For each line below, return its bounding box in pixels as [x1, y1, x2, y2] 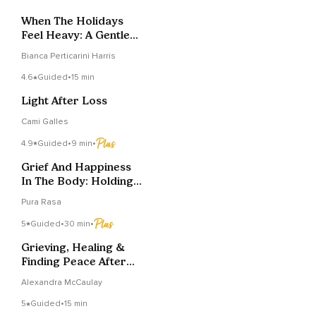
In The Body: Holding [21, 174, 133, 188]
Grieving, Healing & [21, 241, 125, 255]
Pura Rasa [21, 197, 61, 208]
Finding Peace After [21, 255, 126, 269]
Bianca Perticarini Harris [21, 51, 116, 62]
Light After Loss [21, 94, 107, 108]
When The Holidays [21, 14, 123, 28]
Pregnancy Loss [21, 269, 108, 283]
